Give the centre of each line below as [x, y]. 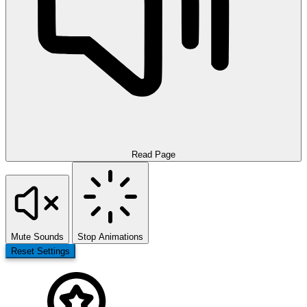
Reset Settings [40, 251]
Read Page [153, 155]
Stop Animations [110, 237]
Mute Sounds [37, 237]
